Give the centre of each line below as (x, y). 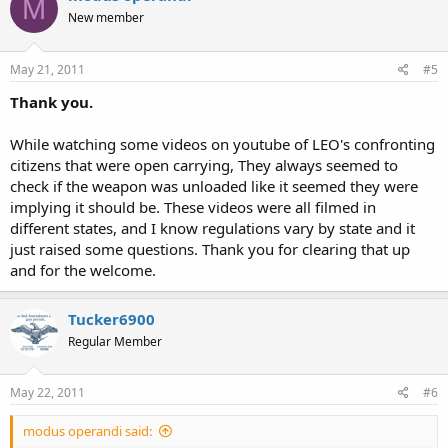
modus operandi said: (87, 431)
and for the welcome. (83, 269)
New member (106, 17)
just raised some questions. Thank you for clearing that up (210, 248)
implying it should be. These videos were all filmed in (193, 206)
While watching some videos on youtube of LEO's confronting (222, 143)
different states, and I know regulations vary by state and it (212, 227)
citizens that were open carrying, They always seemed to (204, 164)
